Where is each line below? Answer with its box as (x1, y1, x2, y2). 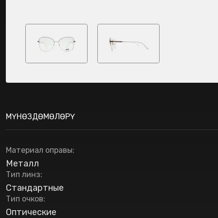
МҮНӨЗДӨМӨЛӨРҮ (6, 112, 75, 121)
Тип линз (6, 170, 40, 179)
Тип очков (6, 194, 43, 203)
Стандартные (6, 182, 64, 193)
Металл (6, 158, 39, 169)
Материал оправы (6, 145, 73, 155)
